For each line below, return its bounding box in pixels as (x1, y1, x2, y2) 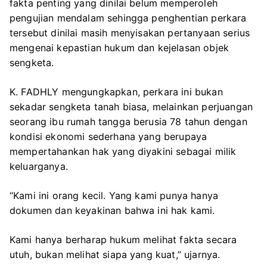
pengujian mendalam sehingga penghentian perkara (10, 11, 247, 24)
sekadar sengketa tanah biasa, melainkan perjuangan (10, 100, 253, 113)
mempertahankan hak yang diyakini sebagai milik (10, 145, 237, 157)
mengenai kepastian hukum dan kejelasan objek (10, 41, 229, 54)
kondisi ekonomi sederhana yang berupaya (10, 130, 207, 142)
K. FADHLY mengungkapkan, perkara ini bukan (10, 85, 223, 98)
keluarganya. (10, 160, 68, 172)
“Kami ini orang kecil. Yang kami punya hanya (10, 189, 219, 201)
